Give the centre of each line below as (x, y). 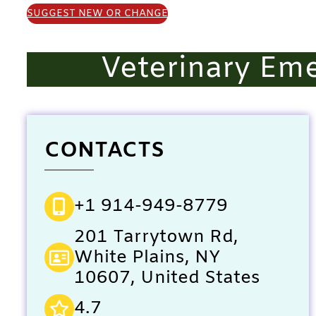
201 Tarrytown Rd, (156, 237)
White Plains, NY (147, 257)
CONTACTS (104, 151)
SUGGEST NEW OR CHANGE (97, 13)
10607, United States (167, 278)
